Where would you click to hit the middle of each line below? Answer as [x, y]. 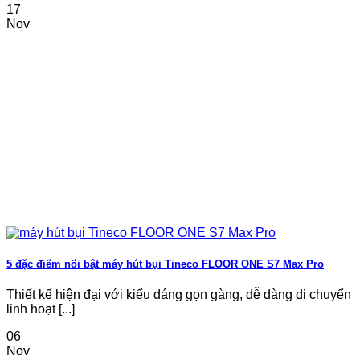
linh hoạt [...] [41, 309]
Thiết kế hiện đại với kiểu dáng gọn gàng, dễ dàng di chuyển [179, 295]
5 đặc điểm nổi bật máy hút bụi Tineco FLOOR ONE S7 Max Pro [165, 264]
